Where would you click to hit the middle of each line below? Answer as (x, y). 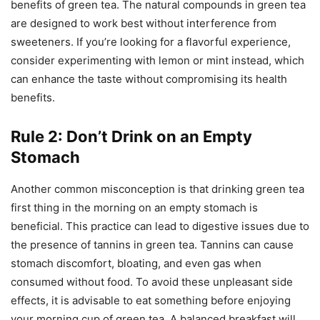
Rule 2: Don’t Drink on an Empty (131, 136)
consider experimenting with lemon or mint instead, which (157, 60)
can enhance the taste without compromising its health (149, 79)
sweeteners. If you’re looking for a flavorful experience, (151, 41)
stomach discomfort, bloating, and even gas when (136, 263)
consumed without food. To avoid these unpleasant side (152, 281)
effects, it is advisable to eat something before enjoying (151, 300)
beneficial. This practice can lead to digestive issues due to (160, 226)
